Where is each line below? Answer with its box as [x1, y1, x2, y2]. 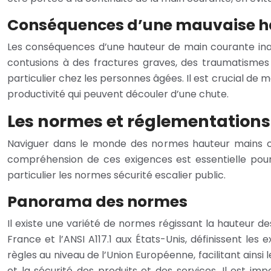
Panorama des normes [7, 191, 188, 212]
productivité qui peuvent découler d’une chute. [7, 87, 229, 101]
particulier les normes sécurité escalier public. [7, 168, 226, 182]
